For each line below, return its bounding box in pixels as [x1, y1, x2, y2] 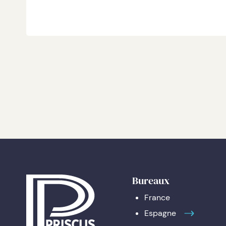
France [144, 192, 170, 203]
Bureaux [132, 174, 169, 188]
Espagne [144, 208, 176, 218]
